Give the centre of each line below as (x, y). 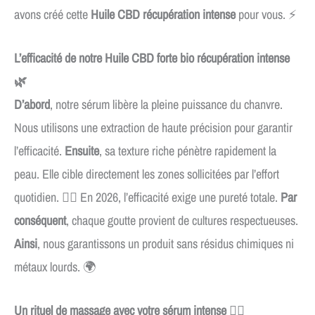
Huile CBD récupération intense (163, 14)
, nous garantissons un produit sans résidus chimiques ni (166, 244)
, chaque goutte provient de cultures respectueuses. (182, 221)
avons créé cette (52, 14)
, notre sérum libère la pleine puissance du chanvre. (166, 105)
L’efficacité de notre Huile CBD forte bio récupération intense (152, 58)
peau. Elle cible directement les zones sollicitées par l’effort (147, 174)
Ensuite (82, 151)
